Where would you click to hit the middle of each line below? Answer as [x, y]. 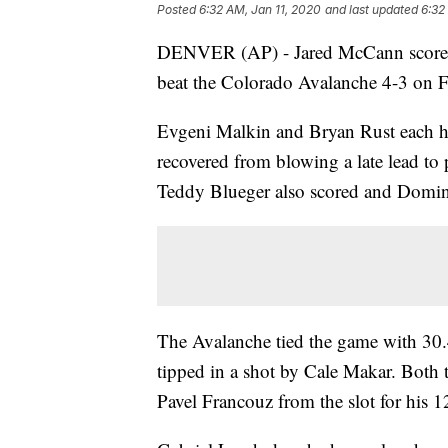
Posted [178, 10]
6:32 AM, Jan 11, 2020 [260, 10]
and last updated [371, 10]
